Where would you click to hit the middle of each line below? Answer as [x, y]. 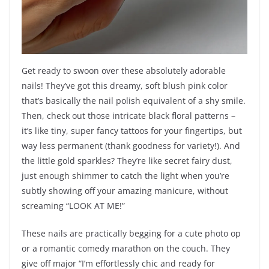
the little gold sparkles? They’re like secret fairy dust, [127, 161]
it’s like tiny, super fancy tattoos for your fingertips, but [132, 131]
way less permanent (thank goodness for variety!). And [131, 146]
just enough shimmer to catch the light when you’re [125, 176]
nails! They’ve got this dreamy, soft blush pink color [125, 86]
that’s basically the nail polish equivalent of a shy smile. [134, 101]
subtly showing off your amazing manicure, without [125, 191]
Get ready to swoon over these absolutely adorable [124, 71]
